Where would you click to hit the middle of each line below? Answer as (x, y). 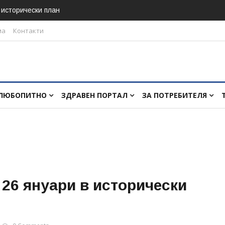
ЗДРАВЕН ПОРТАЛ (95, 95)
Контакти (28, 31)
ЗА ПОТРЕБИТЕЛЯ (176, 95)
